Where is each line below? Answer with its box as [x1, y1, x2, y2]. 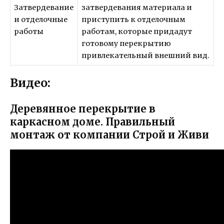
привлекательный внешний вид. [81, 50, 210, 60]
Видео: [10, 75, 50, 90]
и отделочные [14, 14, 68, 24]
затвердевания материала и [81, 2, 192, 12]
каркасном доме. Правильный [10, 115, 175, 128]
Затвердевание [14, 2, 74, 12]
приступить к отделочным [81, 14, 186, 24]
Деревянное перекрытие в [10, 102, 155, 115]
